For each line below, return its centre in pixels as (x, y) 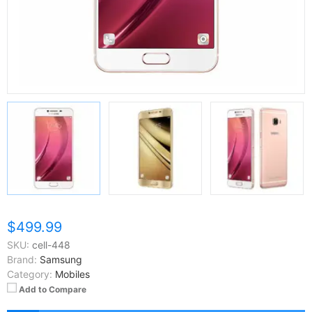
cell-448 (51, 245)
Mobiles (72, 274)
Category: (30, 274)
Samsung (61, 259)
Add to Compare (53, 289)
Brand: (22, 259)
